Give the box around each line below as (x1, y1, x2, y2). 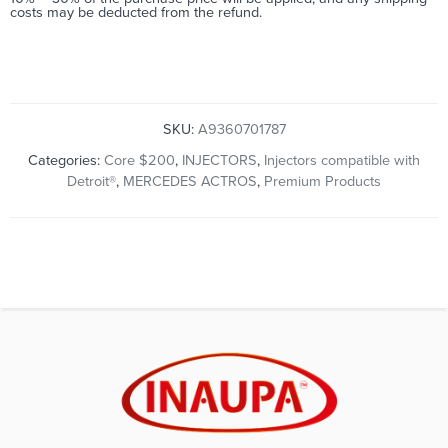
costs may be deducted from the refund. (10, 4, 262, 22)
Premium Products (264, 173, 381, 191)
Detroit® (67, 173, 116, 191)
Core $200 (104, 152, 175, 170)
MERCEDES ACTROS (123, 173, 257, 191)
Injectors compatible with (264, 152, 420, 170)
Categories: (28, 152, 104, 170)
